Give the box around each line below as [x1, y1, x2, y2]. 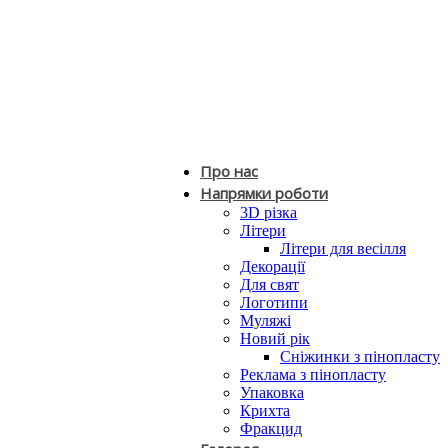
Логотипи [240, 294, 308, 311]
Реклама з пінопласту [240, 366, 386, 383]
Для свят [240, 276, 299, 293]
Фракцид [240, 420, 302, 437]
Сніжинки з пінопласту [280, 348, 440, 365]
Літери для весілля [280, 240, 406, 257]
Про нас [200, 161, 258, 181]
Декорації [240, 258, 305, 275]
